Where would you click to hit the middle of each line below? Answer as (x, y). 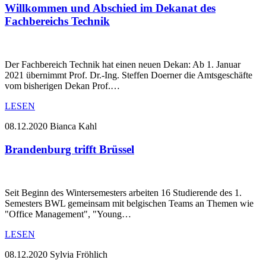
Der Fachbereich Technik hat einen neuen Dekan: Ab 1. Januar (123, 65)
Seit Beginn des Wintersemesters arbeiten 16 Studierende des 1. (123, 192)
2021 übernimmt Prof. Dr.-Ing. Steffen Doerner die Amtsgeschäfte (129, 75)
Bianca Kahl (73, 126)
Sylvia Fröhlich (79, 254)
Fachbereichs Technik (57, 21)
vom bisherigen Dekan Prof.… (62, 86)
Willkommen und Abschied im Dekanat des (110, 8)
